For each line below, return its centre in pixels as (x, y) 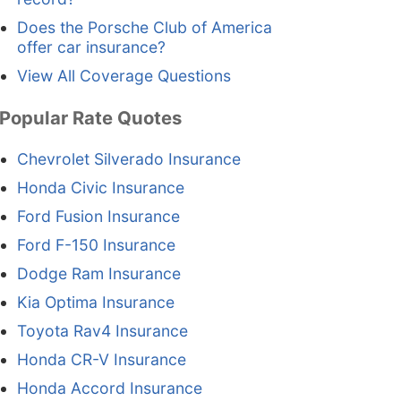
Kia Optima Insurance (95, 303)
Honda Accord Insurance (109, 388)
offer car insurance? (91, 47)
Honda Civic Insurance (100, 188)
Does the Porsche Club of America (144, 28)
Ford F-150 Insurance (96, 245)
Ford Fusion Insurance (98, 217)
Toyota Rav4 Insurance (102, 331)
